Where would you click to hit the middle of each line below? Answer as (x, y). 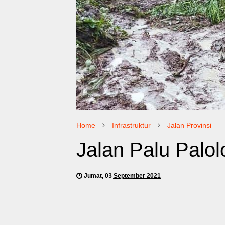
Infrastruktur (131, 125)
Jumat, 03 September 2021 (122, 176)
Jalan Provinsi (189, 125)
